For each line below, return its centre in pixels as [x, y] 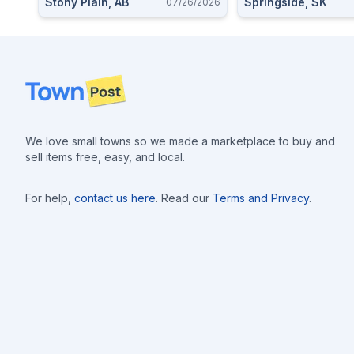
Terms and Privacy [261, 198]
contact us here [115, 198]
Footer [44, 83]
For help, [48, 198]
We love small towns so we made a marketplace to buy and [180, 141]
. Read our [183, 198]
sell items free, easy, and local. [105, 157]
